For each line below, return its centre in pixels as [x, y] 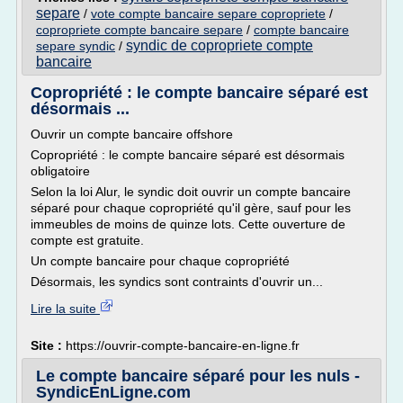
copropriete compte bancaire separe [139, 30]
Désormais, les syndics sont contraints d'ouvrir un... [177, 282]
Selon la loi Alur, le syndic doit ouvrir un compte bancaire [191, 192]
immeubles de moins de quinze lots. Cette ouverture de [188, 224]
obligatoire [60, 171]
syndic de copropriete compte [219, 45]
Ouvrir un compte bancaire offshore [132, 134]
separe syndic [76, 46]
